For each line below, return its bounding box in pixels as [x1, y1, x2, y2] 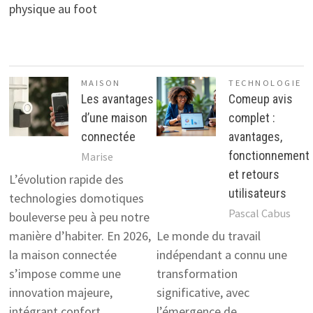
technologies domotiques [8, 190, 144, 207]
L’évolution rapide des [8, 171, 124, 188]
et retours [228, 166, 279, 182]
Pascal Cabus [228, 206, 291, 221]
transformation [156, 265, 238, 282]
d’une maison [80, 110, 147, 125]
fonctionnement [228, 147, 310, 163]
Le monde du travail [156, 228, 261, 245]
